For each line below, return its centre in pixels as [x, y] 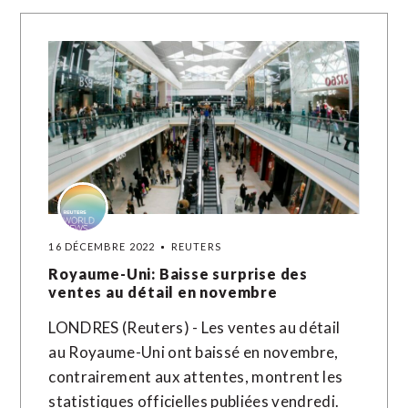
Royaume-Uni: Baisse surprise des [178, 274]
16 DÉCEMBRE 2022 [102, 246]
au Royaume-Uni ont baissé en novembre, [194, 352]
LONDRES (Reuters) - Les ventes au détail [194, 327]
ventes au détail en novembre [163, 292]
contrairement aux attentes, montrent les [196, 377]
